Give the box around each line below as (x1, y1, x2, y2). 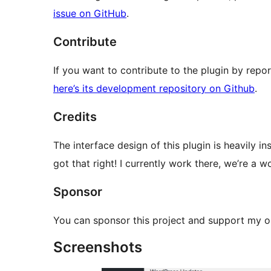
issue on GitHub (53, 7, 126, 20)
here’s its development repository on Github (53, 82, 255, 95)
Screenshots (53, 238, 142, 256)
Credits (53, 109, 97, 125)
